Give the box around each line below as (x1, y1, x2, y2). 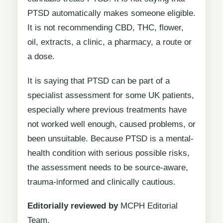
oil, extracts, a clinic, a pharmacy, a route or (27, 37, 192, 47)
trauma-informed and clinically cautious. (27, 177, 176, 187)
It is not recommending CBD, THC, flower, (27, 23, 184, 33)
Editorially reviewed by (27, 201, 118, 211)
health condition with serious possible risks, (27, 148, 190, 158)
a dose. (27, 52, 55, 62)
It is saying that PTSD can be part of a (27, 76, 170, 86)
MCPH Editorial (118, 201, 178, 211)
